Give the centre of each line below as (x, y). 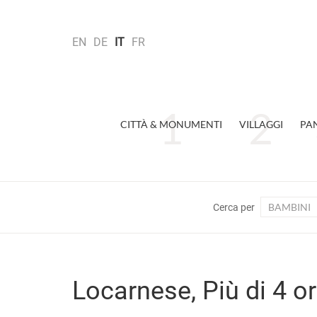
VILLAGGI (261, 124)
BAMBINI (289, 207)
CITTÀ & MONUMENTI (171, 124)
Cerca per (234, 207)
